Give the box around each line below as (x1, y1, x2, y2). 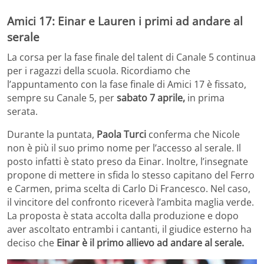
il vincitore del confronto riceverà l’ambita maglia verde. (7, 195, 254, 209)
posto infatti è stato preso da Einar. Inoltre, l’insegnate (7, 154, 248, 168)
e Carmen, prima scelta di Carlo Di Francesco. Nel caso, (7, 181, 250, 195)
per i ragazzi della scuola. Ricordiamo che (7, 64, 190, 77)
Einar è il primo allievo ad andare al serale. (57, 236, 244, 249)
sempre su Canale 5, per (7, 91, 117, 104)
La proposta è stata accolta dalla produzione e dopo (7, 209, 239, 222)
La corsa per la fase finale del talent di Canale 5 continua (7, 50, 256, 64)
